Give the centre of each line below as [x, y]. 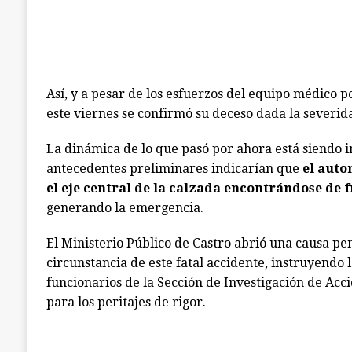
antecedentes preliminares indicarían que [174, 169]
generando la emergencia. [125, 208]
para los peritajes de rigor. [126, 302]
